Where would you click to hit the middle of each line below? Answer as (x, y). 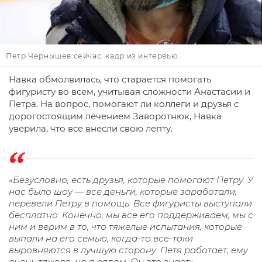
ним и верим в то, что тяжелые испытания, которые (125, 227)
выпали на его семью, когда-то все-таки (101, 239)
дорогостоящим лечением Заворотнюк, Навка (115, 116)
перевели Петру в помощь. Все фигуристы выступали (130, 204)
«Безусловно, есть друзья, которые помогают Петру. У (131, 180)
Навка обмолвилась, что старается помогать (110, 80)
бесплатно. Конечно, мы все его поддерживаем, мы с (131, 215)
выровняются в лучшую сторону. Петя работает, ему (128, 250)
